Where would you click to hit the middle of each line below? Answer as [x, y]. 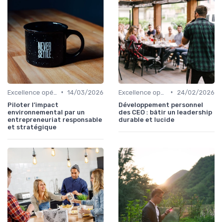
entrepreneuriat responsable [55, 119]
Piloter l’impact [33, 105]
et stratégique [32, 127]
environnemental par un [46, 112]
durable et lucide [146, 119]
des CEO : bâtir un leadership [165, 112]
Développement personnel [161, 105]
